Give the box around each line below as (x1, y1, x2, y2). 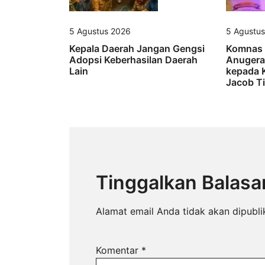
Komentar (96, 244, 141, 256)
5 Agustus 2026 (69, 25, 131, 36)
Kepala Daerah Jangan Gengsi (69, 42, 205, 54)
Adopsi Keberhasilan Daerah (69, 53, 198, 66)
